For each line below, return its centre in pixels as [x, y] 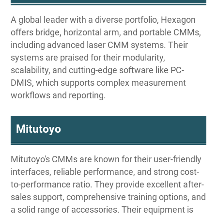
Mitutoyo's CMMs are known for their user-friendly [106, 159]
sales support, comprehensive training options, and [108, 197]
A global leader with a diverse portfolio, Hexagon [103, 19]
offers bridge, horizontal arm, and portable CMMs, [106, 32]
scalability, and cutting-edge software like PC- [98, 70]
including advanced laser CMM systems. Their [100, 45]
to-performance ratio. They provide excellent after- [108, 184]
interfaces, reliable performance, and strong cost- [105, 171]
